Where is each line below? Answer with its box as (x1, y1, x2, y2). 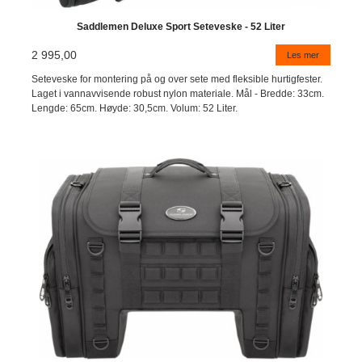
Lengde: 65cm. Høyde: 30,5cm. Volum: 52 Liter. (32, 102, 238, 114)
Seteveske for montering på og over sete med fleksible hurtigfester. (32, 73, 323, 85)
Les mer (286, 49, 319, 60)
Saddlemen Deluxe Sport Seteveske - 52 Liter (77, 21, 285, 33)
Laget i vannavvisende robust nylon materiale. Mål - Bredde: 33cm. (32, 87, 325, 99)
